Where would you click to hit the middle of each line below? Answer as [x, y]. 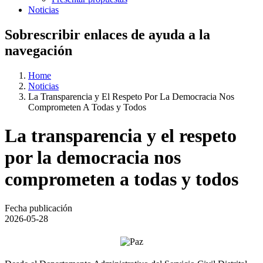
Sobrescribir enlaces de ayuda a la [107, 34]
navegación [38, 50]
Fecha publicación [38, 208]
